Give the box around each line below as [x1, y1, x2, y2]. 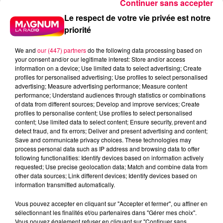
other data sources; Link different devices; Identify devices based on [15, 171, 197, 180]
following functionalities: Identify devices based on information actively [15, 153, 204, 162]
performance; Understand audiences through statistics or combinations [15, 90, 206, 99]
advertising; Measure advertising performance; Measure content [15, 81, 187, 90]
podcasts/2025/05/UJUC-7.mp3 [5, 166, 133, 177]
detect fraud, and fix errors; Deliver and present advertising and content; [15, 126, 208, 135]
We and [15, 45, 37, 54]
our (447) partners [37, 45, 86, 54]
